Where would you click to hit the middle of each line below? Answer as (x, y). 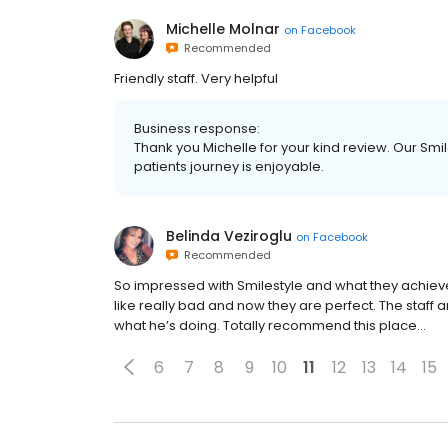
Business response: (197, 129)
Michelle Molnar (223, 29)
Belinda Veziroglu (229, 236)
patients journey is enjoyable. (229, 167)
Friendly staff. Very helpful (196, 79)
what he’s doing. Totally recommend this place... (270, 326)
